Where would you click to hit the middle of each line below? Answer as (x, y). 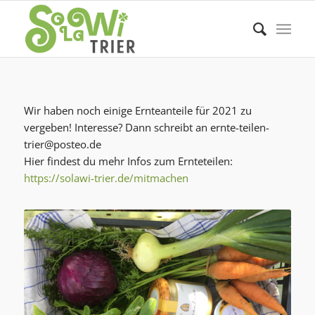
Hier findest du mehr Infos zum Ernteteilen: (128, 161)
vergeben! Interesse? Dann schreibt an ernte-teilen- (146, 127)
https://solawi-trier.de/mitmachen (106, 178)
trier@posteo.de (62, 144)
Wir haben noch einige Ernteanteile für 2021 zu (137, 110)
